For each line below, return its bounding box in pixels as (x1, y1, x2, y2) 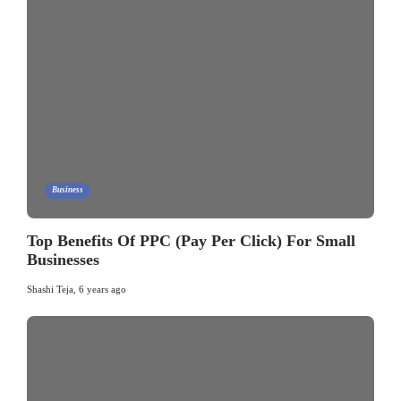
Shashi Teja (27, 283, 73, 294)
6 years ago (79, 283, 126, 294)
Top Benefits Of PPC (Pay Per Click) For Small (27, 231, 355, 250)
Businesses (27, 250, 99, 269)
